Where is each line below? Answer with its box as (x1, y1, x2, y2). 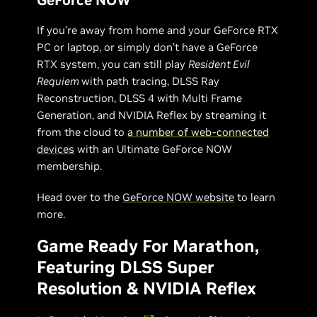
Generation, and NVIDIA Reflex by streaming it (37, 108, 267, 122)
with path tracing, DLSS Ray (81, 74, 220, 88)
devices (37, 142, 75, 156)
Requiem (37, 74, 82, 88)
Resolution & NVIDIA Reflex (37, 277, 257, 299)
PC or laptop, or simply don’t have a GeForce (37, 40, 258, 54)
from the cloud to (37, 125, 128, 139)
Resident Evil (188, 57, 250, 71)
